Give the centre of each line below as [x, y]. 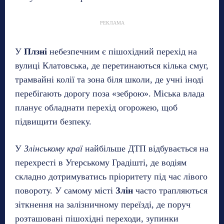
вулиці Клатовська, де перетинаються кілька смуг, [112, 65]
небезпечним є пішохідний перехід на [122, 51]
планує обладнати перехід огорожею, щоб [96, 107]
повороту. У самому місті [65, 190]
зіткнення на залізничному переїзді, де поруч [103, 204]
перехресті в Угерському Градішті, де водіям [101, 162]
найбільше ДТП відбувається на [145, 148]
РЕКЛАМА [112, 22]
